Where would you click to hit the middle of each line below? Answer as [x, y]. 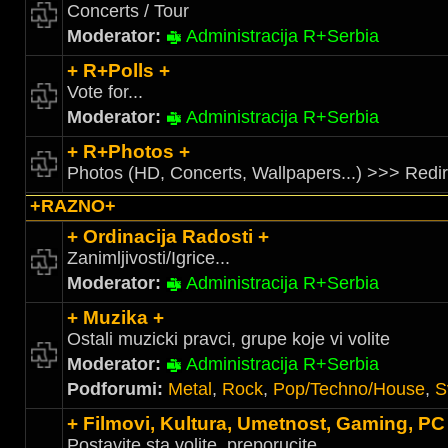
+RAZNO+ [73, 206]
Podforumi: [117, 389]
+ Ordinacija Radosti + [168, 236]
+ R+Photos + [128, 151]
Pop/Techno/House [349, 389]
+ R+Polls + [118, 70]
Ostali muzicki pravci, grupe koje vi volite [228, 339]
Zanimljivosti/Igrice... [148, 258]
